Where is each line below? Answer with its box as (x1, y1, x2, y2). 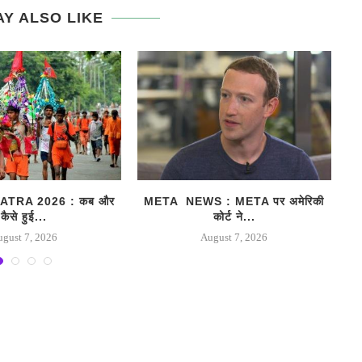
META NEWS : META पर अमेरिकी (144, 194, 325, 208)
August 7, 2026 (200, 230, 268, 243)
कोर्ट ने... (213, 209, 255, 223)
